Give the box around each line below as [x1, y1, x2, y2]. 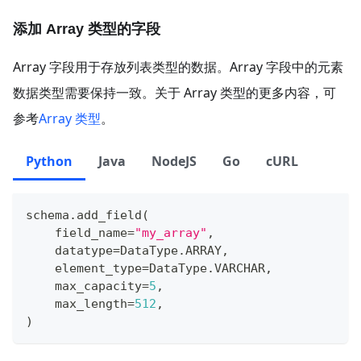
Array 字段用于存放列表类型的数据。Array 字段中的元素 [13, 57, 343, 76]
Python [26, 151, 73, 170]
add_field [77, 207, 142, 222]
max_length [26, 296, 127, 311]
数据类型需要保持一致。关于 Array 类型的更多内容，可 [13, 83, 336, 102]
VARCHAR [214, 260, 265, 276]
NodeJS [151, 151, 197, 170]
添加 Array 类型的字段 [13, 20, 160, 37]
